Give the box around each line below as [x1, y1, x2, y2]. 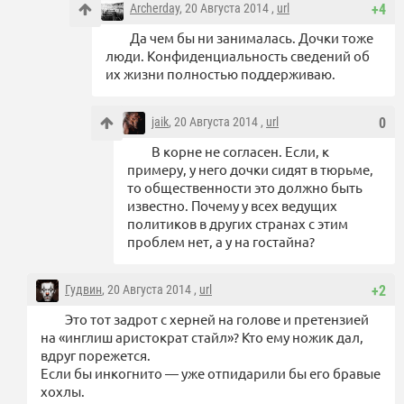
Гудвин [65, 282, 102, 298]
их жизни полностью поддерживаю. [106, 65, 335, 83]
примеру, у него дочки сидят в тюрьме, [127, 161, 373, 179]
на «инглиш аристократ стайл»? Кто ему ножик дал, [41, 328, 363, 346]
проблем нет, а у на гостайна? [127, 233, 315, 251]
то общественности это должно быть [127, 179, 363, 197]
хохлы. [41, 382, 85, 400]
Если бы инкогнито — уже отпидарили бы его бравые [41, 364, 381, 382]
